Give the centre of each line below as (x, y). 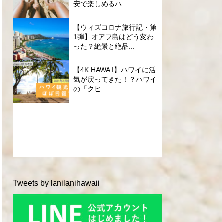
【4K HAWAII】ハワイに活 (114, 70)
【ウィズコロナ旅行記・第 (115, 28)
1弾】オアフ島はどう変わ (113, 37)
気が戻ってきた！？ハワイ (115, 79)
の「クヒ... (90, 88)
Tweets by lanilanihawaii (56, 183)
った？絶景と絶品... (104, 46)
